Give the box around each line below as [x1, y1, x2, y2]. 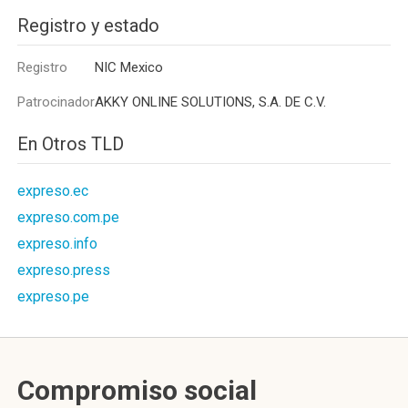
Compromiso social [17, 374, 257, 406]
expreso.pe [17, 288, 89, 305]
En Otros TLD [17, 133, 124, 155]
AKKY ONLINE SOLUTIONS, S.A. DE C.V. [95, 94, 326, 110]
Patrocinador [17, 94, 95, 110]
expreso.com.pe [17, 209, 119, 226]
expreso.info [17, 235, 97, 252]
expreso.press [17, 261, 110, 279]
